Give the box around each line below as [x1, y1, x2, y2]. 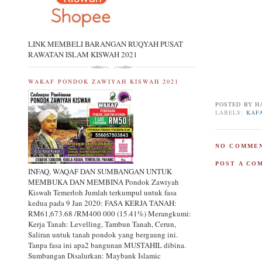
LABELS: [215, 108, 246, 117]
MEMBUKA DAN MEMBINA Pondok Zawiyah [28, 177, 179, 188]
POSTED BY [215, 100, 255, 109]
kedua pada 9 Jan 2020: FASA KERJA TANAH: [28, 198, 177, 209]
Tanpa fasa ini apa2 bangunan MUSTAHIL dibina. [28, 240, 186, 251]
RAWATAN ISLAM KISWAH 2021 [28, 49, 137, 60]
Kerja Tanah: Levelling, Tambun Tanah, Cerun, [28, 219, 176, 230]
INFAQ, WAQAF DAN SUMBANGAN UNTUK [28, 166, 172, 177]
